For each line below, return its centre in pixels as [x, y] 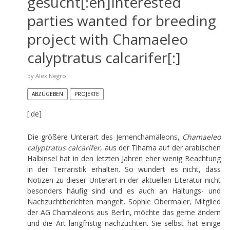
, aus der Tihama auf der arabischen [161, 147]
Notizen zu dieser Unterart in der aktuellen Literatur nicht [124, 180]
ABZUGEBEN [47, 94]
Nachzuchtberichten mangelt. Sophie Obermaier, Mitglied [124, 201]
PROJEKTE [87, 94]
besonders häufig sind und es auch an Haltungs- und [124, 190]
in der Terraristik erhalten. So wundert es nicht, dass [124, 169]
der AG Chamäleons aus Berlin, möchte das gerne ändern [124, 212]
